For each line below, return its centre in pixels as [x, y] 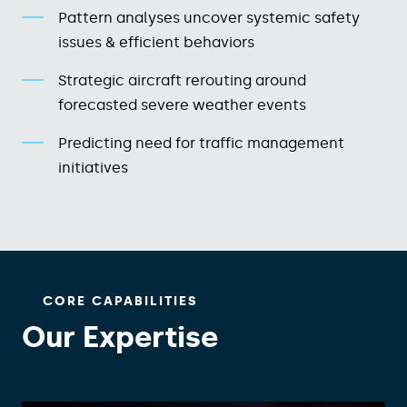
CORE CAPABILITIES [120, 302]
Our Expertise [120, 338]
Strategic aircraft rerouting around [182, 81]
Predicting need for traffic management [201, 144]
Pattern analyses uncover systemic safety [209, 18]
